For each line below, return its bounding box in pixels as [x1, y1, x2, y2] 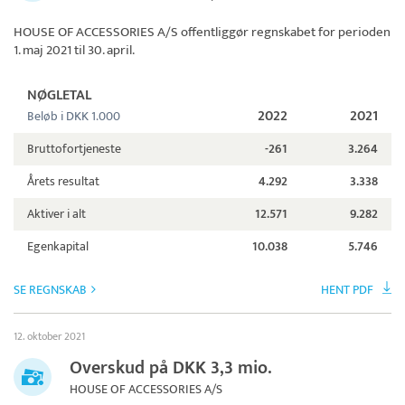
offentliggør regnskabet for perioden [178, 20, 391, 43]
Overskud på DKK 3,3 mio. [70, 352, 272, 383]
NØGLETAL [27, 82, 91, 108]
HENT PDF [321, 278, 373, 300]
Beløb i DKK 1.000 [27, 105, 120, 127]
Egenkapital [27, 235, 89, 257]
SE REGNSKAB [14, 278, 87, 300]
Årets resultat [27, 170, 99, 192]
